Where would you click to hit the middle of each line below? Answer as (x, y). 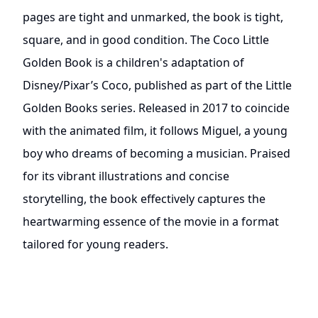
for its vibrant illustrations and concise (126, 176)
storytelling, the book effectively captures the (144, 198)
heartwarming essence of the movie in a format (151, 221)
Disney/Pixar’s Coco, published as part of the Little (157, 85)
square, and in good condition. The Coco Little (146, 39)
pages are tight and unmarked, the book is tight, (153, 17)
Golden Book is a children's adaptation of (133, 62)
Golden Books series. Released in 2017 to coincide (156, 108)
